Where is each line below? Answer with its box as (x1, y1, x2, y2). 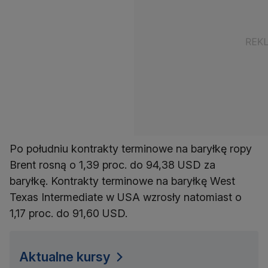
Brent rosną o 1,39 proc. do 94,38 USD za (10, 159, 215, 172)
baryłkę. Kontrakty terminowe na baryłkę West (10, 175, 235, 188)
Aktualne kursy (19, 249, 110, 265)
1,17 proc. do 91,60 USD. (10, 207, 127, 220)
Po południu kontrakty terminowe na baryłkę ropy (10, 142, 252, 156)
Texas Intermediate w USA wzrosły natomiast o (10, 191, 242, 204)
